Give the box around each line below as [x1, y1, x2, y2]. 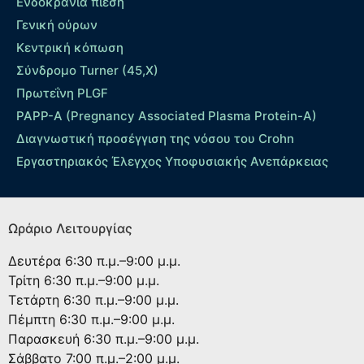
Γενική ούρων [16, 17, 97, 33]
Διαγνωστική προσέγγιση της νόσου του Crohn [16, 131, 294, 147]
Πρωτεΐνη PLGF [16, 85, 108, 102]
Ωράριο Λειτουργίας [8, 220, 132, 237]
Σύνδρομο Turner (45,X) [16, 63, 158, 79]
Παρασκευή [8, 331, 84, 348]
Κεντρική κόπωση [16, 40, 123, 56]
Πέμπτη [8, 311, 59, 328]
